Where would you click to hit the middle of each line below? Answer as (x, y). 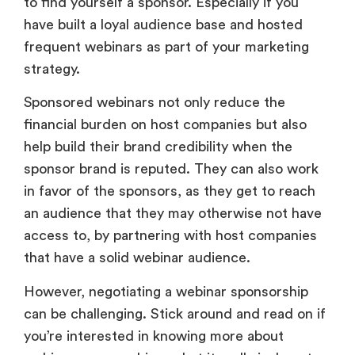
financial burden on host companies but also (165, 125)
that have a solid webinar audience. (139, 258)
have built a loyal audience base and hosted (163, 24)
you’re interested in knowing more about (154, 336)
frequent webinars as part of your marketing (166, 46)
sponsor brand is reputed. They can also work (171, 169)
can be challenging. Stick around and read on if (175, 313)
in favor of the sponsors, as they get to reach (170, 191)
